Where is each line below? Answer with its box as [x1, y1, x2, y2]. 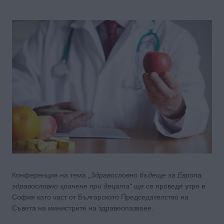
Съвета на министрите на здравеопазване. [12, 203, 153, 212]
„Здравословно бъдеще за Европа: [88, 170, 203, 179]
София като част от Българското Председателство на [12, 192, 188, 201]
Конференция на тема [12, 170, 88, 179]
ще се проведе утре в [132, 181, 205, 190]
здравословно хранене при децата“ [12, 181, 132, 190]
